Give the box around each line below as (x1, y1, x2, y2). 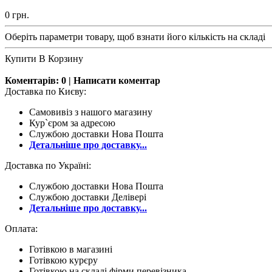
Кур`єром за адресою (29, 118, 115, 129)
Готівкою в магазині (29, 244, 112, 255)
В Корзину (39, 53, 83, 64)
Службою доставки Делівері (29, 192, 146, 203)
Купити (5, 53, 36, 64)
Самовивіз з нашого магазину (29, 107, 152, 118)
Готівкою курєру (29, 255, 98, 266)
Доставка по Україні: (5, 160, 91, 171)
